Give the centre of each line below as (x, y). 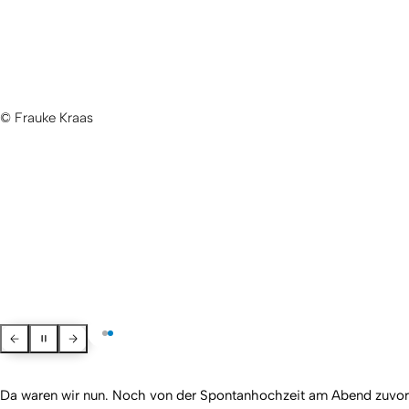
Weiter (85, 336)
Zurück (27, 336)
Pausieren (65, 336)
